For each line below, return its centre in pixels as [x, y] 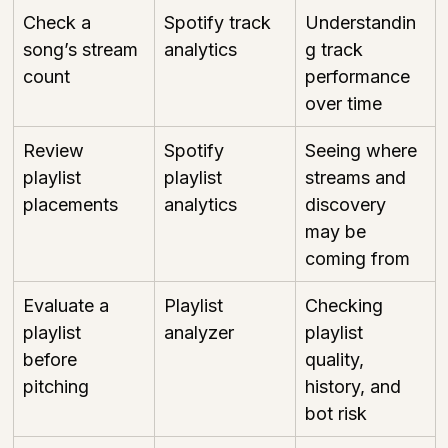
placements [70, 204]
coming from [357, 258]
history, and [355, 386]
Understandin [360, 22]
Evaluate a [68, 305]
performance [360, 76]
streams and [358, 177]
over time [343, 103]
